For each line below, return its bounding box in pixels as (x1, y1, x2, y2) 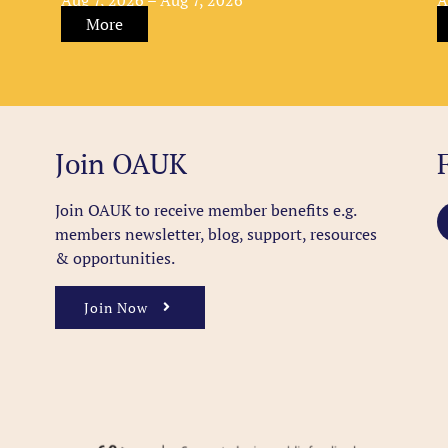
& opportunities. (55, 246, 176, 269)
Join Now (84, 297, 149, 317)
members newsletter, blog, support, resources (55, 222, 378, 245)
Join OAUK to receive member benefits (55, 198, 334, 221)
